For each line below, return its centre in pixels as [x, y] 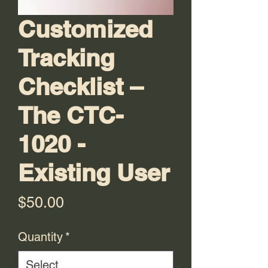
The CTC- [71, 115]
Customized [85, 29]
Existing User [94, 173]
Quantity [40, 237]
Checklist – [80, 86]
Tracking [66, 58]
